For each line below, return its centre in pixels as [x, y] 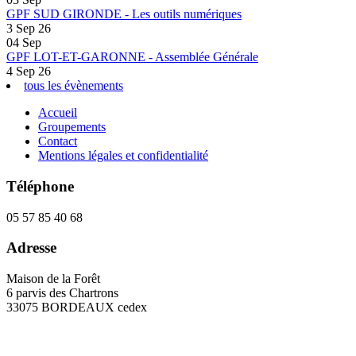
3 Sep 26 [29, 29]
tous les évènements [74, 86]
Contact [58, 141]
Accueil [58, 113]
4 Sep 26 [29, 72]
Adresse [31, 248]
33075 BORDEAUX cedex [77, 308]
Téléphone [40, 186]
